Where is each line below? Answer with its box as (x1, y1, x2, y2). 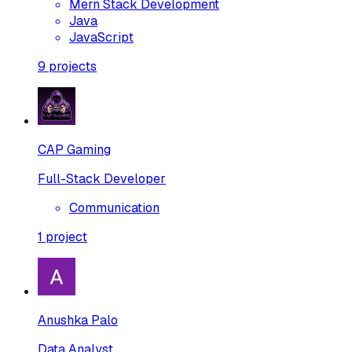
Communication (69, 199, 159, 216)
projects (49, 57, 97, 75)
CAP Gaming (38, 141, 111, 158)
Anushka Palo (38, 311, 118, 328)
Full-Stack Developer (38, 170, 166, 187)
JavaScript (69, 28, 134, 46)
